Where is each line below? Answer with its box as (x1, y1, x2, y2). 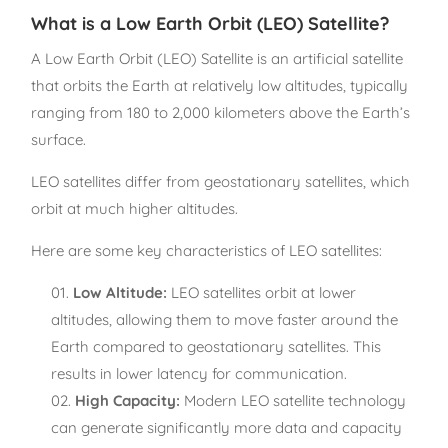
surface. (31, 129, 87, 149)
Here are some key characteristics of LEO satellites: (31, 240, 383, 260)
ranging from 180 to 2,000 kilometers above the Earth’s (31, 102, 411, 122)
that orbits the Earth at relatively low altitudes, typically (31, 75, 409, 95)
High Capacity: (75, 390, 181, 410)
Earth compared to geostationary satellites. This (51, 336, 382, 356)
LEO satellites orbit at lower (167, 282, 357, 302)
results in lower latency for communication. (51, 363, 348, 383)
